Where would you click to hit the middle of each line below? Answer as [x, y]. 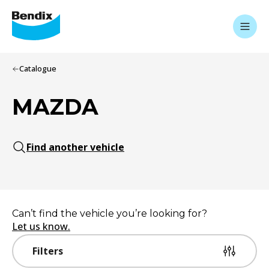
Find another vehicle [75, 147]
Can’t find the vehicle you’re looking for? [110, 213]
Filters [48, 251]
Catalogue [38, 68]
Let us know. [41, 226]
